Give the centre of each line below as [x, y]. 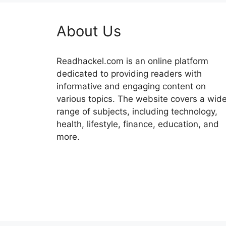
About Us [89, 31]
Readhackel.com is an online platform [132, 61]
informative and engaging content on [131, 87]
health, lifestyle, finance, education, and [138, 124]
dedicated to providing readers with [129, 74]
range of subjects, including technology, [137, 112]
